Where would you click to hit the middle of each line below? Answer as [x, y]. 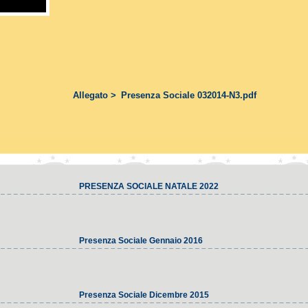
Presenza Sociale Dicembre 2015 [144, 295]
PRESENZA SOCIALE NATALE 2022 [149, 186]
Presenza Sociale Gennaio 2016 [141, 241]
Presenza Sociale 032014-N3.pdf [189, 95]
